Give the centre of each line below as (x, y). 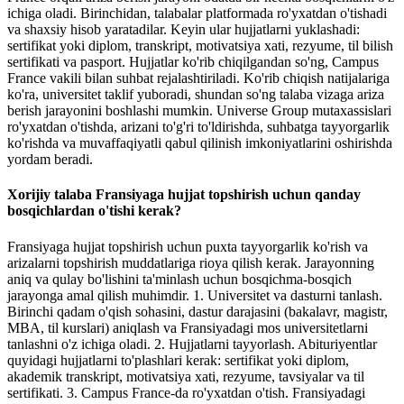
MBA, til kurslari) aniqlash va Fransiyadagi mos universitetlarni (188, 327)
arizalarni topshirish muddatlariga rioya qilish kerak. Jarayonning (191, 262)
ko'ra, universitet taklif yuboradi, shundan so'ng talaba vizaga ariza (196, 95)
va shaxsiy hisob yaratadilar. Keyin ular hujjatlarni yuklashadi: (184, 30)
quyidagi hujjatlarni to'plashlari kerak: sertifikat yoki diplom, (178, 360)
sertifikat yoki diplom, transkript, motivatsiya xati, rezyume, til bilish (200, 46)
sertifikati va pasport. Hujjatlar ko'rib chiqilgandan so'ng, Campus (193, 62)
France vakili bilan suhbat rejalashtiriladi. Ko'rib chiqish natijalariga (198, 78)
